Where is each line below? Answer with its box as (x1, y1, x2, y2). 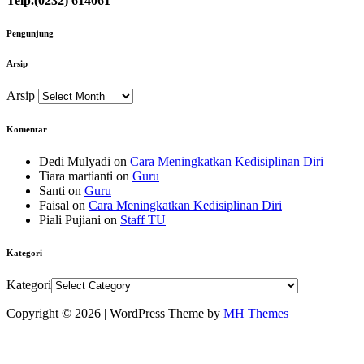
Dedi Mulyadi (39, 154, 110, 169)
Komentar (6, 124, 47, 135)
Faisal (39, 198, 69, 213)
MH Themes (223, 306, 288, 321)
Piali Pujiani (39, 213, 101, 227)
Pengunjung (6, 28, 54, 39)
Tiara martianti (39, 169, 113, 184)
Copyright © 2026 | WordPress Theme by (6, 306, 223, 321)
